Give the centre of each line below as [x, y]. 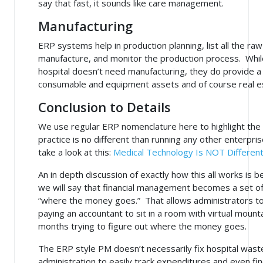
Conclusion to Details [104, 107]
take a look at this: [76, 152]
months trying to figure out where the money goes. [142, 226]
